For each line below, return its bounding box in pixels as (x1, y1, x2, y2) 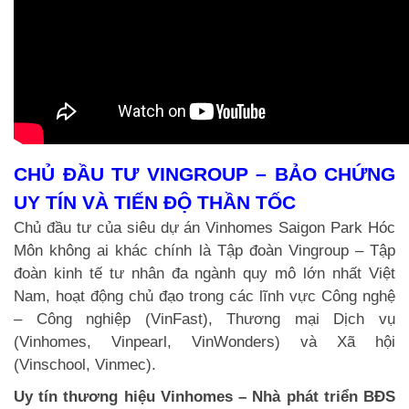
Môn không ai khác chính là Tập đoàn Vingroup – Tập (14, 241, 395, 259)
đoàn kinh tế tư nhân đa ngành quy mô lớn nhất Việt (14, 264, 395, 282)
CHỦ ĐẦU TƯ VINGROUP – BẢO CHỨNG (14, 163, 395, 184)
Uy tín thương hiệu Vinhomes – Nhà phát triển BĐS (14, 387, 395, 405)
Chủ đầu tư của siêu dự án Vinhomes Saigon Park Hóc (14, 218, 395, 236)
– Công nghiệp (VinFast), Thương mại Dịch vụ (14, 309, 395, 328)
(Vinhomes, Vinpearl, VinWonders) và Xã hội (14, 332, 395, 351)
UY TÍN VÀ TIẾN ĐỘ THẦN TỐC (14, 191, 296, 213)
